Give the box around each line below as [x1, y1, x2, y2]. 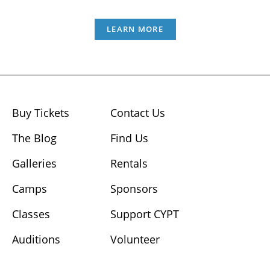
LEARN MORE [107, 24, 163, 35]
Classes [12, 207, 50, 222]
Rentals [110, 156, 148, 171]
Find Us [110, 131, 149, 146]
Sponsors [110, 181, 159, 196]
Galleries [12, 156, 57, 171]
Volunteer [110, 232, 160, 247]
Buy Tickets [12, 105, 69, 121]
